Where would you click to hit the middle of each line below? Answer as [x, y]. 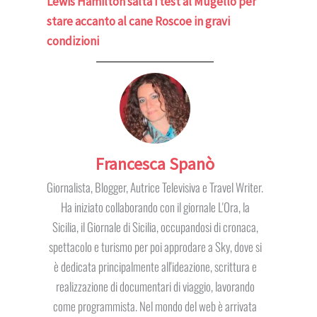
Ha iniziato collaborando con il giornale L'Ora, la [155, 207]
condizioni [73, 41]
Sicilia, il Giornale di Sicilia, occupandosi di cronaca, [155, 227]
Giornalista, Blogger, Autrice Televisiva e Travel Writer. [155, 188]
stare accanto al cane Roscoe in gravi [139, 22]
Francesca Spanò [155, 164]
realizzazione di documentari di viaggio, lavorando [155, 287]
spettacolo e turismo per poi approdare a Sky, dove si [155, 247]
